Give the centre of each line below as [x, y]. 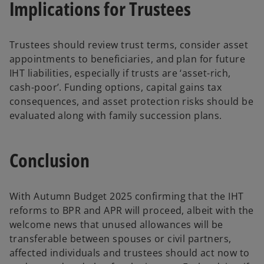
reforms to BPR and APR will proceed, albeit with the [132, 210]
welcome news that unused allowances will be [116, 225]
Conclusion [49, 160]
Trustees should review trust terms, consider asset [129, 44]
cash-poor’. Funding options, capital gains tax [116, 87]
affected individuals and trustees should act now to [130, 253]
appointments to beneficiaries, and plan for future [128, 59]
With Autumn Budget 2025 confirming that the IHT [127, 196]
